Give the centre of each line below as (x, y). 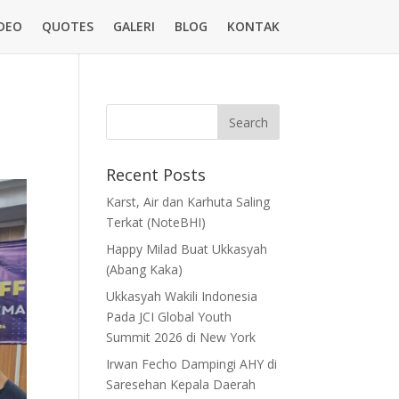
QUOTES (67, 26)
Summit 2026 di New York (181, 337)
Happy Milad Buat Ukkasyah (187, 249)
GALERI (134, 26)
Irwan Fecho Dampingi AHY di (192, 364)
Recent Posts (156, 175)
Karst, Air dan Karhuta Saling (188, 202)
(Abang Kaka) (145, 269)
